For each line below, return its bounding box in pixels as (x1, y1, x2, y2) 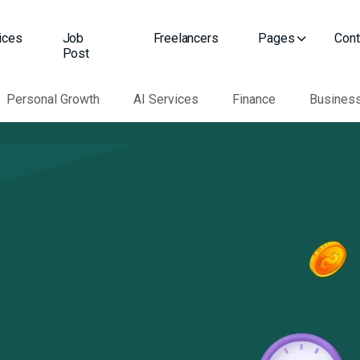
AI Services (133, 92, 198, 107)
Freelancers (153, 31, 219, 46)
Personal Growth (6, 92, 100, 107)
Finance (232, 92, 276, 107)
